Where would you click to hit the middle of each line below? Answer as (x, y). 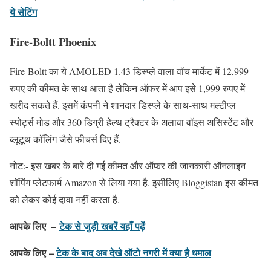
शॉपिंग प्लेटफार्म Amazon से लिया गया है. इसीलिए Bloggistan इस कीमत (134, 182)
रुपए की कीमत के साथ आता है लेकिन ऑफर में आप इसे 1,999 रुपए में (127, 88)
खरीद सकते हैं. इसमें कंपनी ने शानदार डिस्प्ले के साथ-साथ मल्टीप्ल (123, 105)
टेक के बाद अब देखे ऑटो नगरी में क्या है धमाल (134, 252)
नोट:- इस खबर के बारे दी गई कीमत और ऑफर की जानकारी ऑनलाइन (128, 165)
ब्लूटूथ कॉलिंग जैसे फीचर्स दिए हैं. (65, 139)
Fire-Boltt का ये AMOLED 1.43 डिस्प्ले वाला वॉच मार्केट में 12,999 (129, 71)
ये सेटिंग (23, 12)
